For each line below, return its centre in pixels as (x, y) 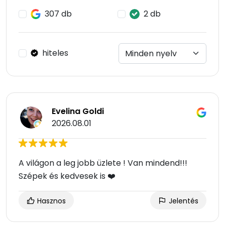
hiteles (55, 53)
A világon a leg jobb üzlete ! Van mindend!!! (103, 163)
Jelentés (183, 201)
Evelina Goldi (78, 111)
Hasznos (50, 201)
